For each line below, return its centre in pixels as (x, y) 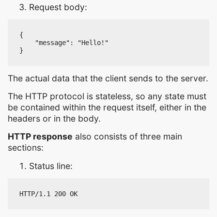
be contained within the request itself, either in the (107, 108)
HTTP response (40, 137)
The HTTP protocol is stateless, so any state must (107, 96)
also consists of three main (127, 137)
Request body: (58, 7)
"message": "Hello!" (64, 43)
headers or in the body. (54, 119)
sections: (26, 148)
